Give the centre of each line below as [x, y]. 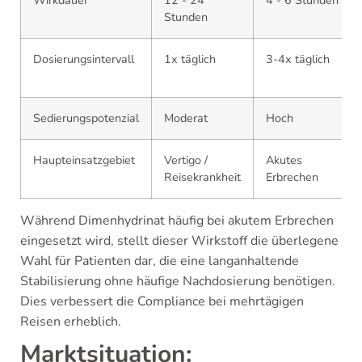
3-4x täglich [298, 59]
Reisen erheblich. [71, 322]
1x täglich [190, 59]
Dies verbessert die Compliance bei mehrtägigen [162, 301]
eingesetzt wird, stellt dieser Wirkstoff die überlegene [179, 241]
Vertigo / [186, 160]
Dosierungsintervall [84, 59]
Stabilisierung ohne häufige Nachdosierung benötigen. [178, 281]
